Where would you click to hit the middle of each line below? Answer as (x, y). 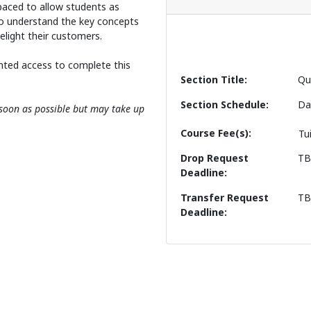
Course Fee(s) (215, 133)
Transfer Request (225, 198)
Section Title (212, 80)
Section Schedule (223, 105)
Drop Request (215, 158)
